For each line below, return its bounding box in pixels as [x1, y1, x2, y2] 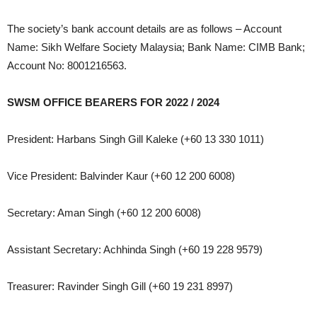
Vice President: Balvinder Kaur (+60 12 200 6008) [7, 170, 235, 182]
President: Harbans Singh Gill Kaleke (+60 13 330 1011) [7, 133, 264, 145]
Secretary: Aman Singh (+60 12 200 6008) [7, 207, 201, 219]
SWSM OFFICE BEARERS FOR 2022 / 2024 [7, 96, 219, 108]
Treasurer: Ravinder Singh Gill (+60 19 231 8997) [7, 280, 233, 292]
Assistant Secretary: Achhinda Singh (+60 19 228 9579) [7, 243, 263, 255]
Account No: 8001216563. [7, 59, 127, 71]
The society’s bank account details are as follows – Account [7, 23, 282, 35]
